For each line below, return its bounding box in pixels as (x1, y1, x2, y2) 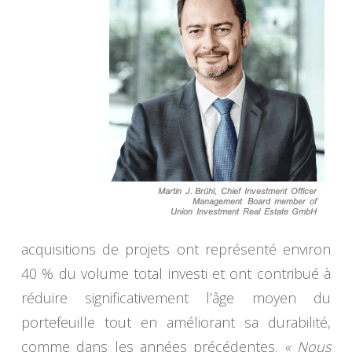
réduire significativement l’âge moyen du (20, 288, 332, 308)
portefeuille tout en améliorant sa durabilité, (20, 313, 332, 332)
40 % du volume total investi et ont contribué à (20, 264, 332, 284)
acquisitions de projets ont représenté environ (20, 240, 332, 259)
